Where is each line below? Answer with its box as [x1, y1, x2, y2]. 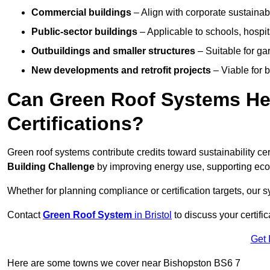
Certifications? [7, 113, 144, 135]
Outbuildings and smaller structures [31, 46, 195, 57]
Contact [7, 210, 43, 221]
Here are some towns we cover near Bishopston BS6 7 [7, 258, 240, 269]
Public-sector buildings [31, 27, 137, 37]
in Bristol [132, 210, 172, 221]
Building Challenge [7, 162, 95, 172]
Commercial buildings [31, 7, 131, 18]
